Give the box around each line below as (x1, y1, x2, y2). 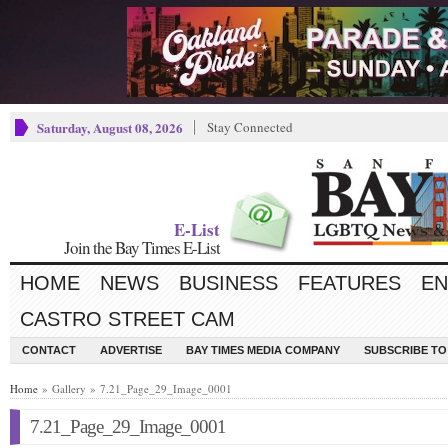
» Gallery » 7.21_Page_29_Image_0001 (38, 381, 232, 396)
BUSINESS (179, 272, 278, 294)
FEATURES (298, 272, 401, 294)
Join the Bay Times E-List (64, 236, 220, 259)
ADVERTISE (100, 344, 162, 356)
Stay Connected (207, 118, 293, 136)
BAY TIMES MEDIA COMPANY (186, 344, 340, 356)
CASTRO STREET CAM (20, 308, 235, 330)
